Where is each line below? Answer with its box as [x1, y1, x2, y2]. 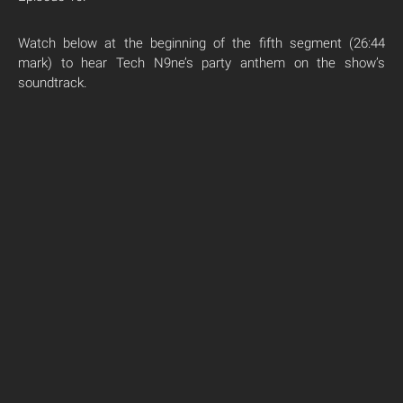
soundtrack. [18, 75, 87, 91]
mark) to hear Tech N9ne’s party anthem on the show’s [18, 55, 385, 71]
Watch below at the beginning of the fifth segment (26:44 [18, 35, 385, 51]
